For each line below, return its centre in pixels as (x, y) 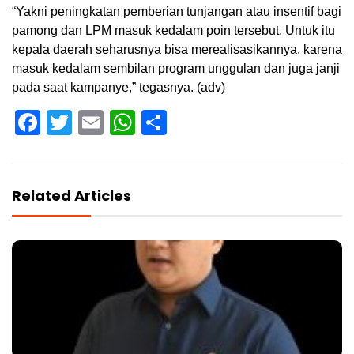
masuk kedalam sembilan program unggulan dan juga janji (176, 69)
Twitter (109, 123)
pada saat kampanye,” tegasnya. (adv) (119, 88)
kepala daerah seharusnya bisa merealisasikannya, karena (177, 50)
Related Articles (72, 196)
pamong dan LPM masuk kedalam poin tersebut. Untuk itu (173, 31)
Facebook (96, 123)
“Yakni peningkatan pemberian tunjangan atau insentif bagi (177, 12)
